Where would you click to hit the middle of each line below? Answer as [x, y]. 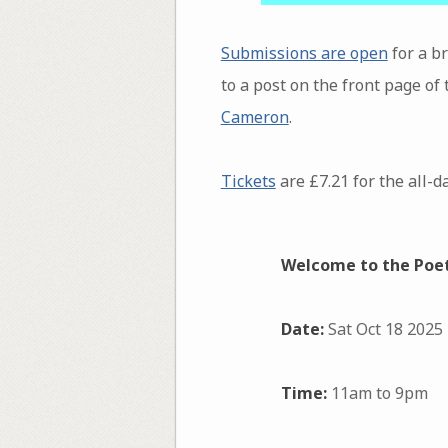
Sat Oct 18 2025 [383, 328]
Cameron [254, 117]
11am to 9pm [377, 392]
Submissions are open [304, 53]
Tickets [248, 181]
